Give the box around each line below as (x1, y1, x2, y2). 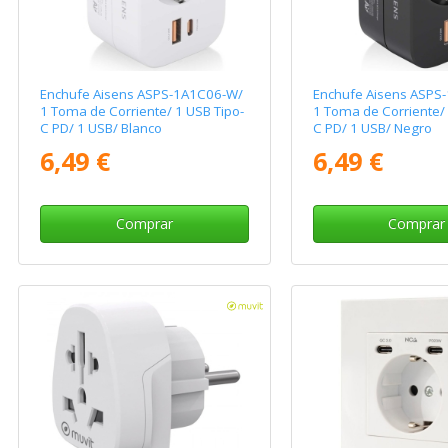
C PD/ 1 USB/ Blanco (40, 119, 163, 138)
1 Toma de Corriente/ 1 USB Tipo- (40, 102, 245, 121)
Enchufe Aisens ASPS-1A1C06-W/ (40, 85, 244, 104)
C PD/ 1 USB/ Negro (312, 119, 432, 138)
